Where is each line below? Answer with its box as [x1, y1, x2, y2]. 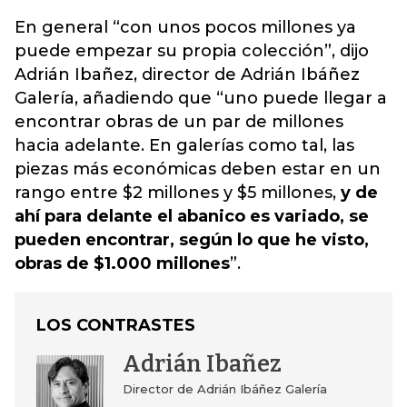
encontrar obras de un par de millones [15, 112, 343, 132]
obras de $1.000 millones [15, 253, 230, 273]
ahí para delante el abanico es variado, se [15, 206, 369, 226]
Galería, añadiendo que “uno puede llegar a [15, 88, 387, 108]
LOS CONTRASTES [36, 315, 195, 335]
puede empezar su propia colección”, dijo [15, 41, 369, 61]
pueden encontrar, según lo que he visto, [15, 230, 369, 250]
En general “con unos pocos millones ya [15, 17, 356, 37]
